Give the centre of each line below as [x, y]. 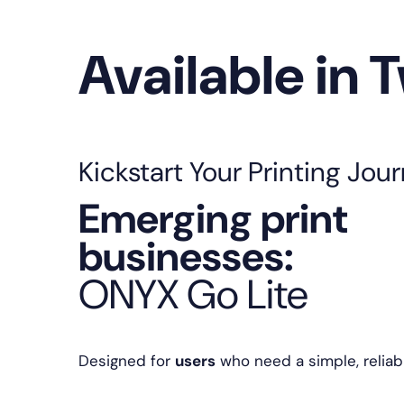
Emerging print [213, 219]
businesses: [186, 257]
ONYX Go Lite [193, 295]
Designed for [127, 361]
